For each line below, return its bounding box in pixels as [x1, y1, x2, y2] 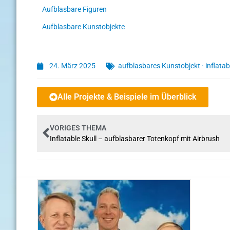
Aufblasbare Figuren [42, 5, 107, 14]
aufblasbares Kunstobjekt [118, 62, 200, 70]
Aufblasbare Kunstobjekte [42, 22, 125, 31]
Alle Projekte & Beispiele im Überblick [57, 92, 196, 102]
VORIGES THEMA [50, 124, 106, 132]
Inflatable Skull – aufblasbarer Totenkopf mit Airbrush [50, 135, 220, 143]
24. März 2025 [49, 62, 95, 70]
